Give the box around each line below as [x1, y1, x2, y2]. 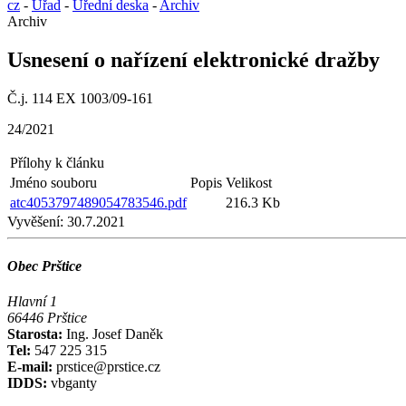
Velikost [226, 174, 272, 190]
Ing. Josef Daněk [66, 326, 163, 343]
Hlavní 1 [7, 294, 57, 310]
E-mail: [7, 359, 53, 375]
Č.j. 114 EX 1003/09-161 [7, 90, 153, 106]
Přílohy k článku [10, 154, 104, 170]
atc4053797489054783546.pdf [10, 194, 187, 210]
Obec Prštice [7, 258, 82, 275]
